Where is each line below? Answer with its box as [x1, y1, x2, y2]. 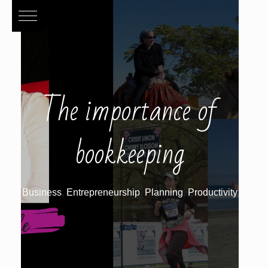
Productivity [187, 187, 237, 197]
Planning [144, 187, 183, 197]
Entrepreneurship [66, 187, 140, 197]
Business [22, 187, 62, 197]
